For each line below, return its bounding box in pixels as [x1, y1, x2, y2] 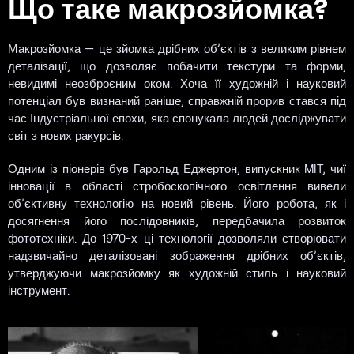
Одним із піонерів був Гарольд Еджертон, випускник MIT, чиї [8, 160, 346, 175]
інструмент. [8, 282, 70, 297]
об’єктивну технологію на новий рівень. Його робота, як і [8, 195, 346, 210]
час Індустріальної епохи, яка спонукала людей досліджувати [8, 110, 346, 125]
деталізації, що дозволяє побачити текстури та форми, [8, 58, 346, 73]
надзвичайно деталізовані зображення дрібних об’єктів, [8, 247, 346, 262]
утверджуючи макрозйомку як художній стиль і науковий [8, 265, 346, 280]
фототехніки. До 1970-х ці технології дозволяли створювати [8, 230, 346, 245]
